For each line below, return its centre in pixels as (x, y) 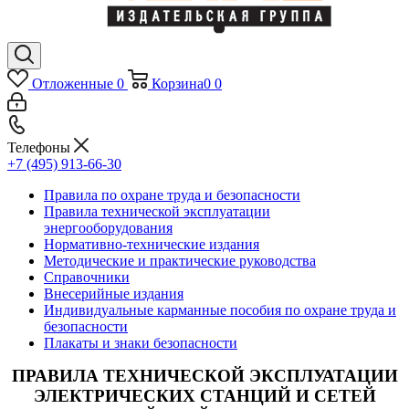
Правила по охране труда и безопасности (172, 195)
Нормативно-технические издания (152, 244)
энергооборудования (108, 228)
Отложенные (72, 84)
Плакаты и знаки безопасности (141, 343)
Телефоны (41, 147)
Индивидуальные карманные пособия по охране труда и (220, 310)
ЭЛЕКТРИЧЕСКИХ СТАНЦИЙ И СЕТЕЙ (204, 396)
